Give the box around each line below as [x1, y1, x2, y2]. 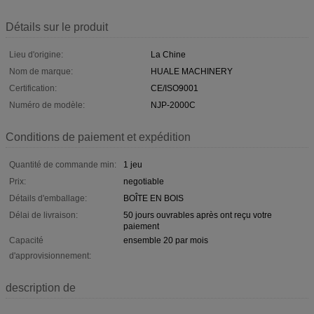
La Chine [151, 49, 186, 60]
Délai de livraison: [9, 210, 78, 220]
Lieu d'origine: [9, 49, 63, 60]
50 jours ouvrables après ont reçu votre [123, 210, 272, 220]
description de [6, 281, 76, 294]
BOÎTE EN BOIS [123, 193, 184, 203]
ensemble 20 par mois [123, 235, 208, 245]
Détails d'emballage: [9, 193, 87, 203]
